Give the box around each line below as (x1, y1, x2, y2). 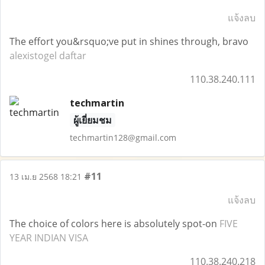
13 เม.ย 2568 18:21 (9, 171, 82, 182)
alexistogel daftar (9, 49, 86, 62)
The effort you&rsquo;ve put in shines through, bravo (9, 35, 248, 48)
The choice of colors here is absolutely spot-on (9, 217, 219, 230)
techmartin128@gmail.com (69, 132, 176, 143)
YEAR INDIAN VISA (9, 231, 88, 244)
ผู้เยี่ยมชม (73, 114, 112, 127)
